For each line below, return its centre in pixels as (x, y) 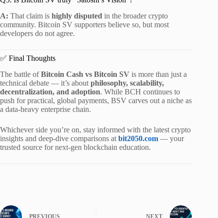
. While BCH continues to (140, 91)
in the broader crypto (135, 16)
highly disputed (77, 16)
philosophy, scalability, (127, 83)
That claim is (30, 16)
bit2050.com (138, 138)
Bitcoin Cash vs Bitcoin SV (85, 74)
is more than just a (158, 74)
